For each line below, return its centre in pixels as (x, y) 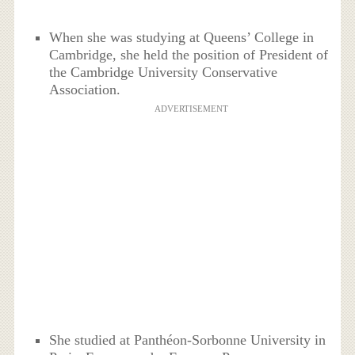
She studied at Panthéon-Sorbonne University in (188, 340)
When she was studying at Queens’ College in (182, 38)
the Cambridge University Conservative (164, 73)
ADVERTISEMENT (191, 109)
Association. (85, 90)
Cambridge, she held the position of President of (189, 55)
